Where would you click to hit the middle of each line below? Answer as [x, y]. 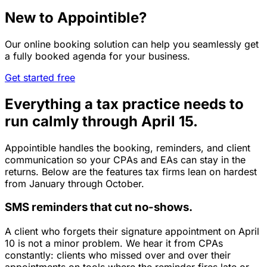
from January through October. [74, 183]
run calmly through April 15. [101, 121]
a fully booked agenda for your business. [97, 56]
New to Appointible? [76, 18]
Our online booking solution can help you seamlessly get [132, 44]
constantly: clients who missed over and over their [118, 255]
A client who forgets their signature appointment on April [132, 232]
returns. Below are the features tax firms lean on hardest [131, 171]
